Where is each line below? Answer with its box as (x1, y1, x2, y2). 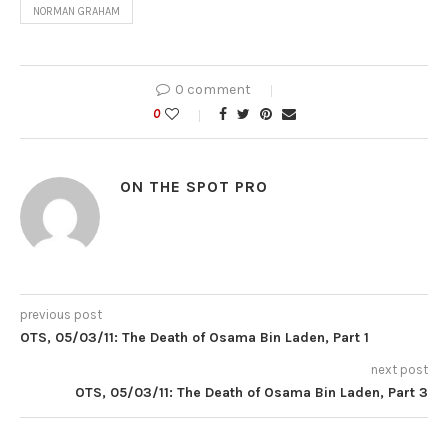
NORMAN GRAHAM (33, 5, 120, 19)
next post (371, 362, 428, 378)
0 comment (175, 81, 251, 99)
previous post (20, 307, 102, 323)
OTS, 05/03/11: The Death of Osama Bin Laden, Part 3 (75, 384, 428, 402)
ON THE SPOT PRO (120, 177, 268, 197)
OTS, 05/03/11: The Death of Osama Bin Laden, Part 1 (20, 329, 369, 347)
